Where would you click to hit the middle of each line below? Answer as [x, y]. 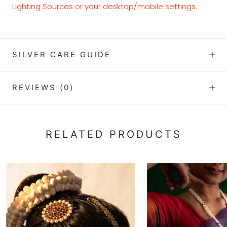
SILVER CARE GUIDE [62, 54]
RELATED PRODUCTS [113, 135]
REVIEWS [36, 87]
